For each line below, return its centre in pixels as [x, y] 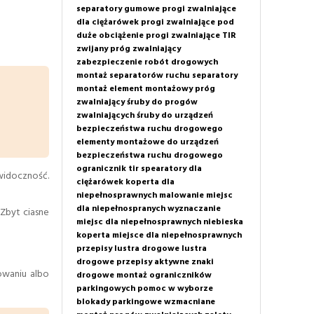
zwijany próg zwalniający [128, 49]
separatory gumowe [118, 9]
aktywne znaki [184, 262]
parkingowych [105, 288]
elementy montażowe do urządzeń [147, 142]
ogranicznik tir [107, 169]
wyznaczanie [194, 209]
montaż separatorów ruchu [133, 75]
